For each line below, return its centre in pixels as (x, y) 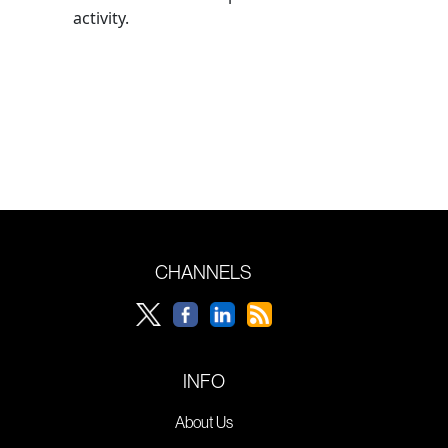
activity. (101, 17)
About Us (203, 421)
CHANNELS (203, 271)
